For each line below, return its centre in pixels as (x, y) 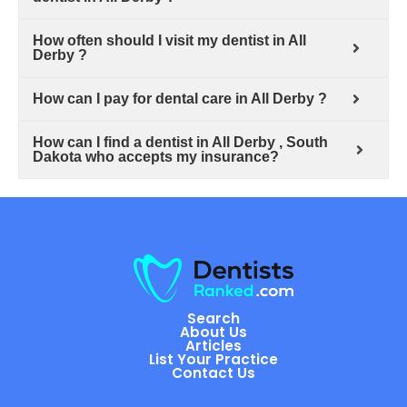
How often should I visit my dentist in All (169, 41)
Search (214, 319)
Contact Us (214, 373)
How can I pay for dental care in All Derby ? (180, 99)
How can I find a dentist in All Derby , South (180, 143)
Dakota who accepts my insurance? (156, 157)
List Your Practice (214, 360)
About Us (214, 333)
